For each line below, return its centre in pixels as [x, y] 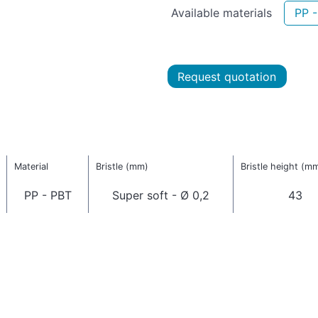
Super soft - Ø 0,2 [161, 195]
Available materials [221, 12]
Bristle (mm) [122, 166]
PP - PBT [48, 195]
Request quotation [227, 76]
